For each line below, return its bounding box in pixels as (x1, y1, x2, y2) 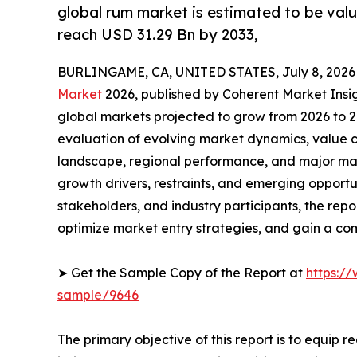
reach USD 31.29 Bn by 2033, (57, 25, 258, 44)
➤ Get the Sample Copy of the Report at (57, 265, 306, 281)
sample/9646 (57, 287, 139, 304)
